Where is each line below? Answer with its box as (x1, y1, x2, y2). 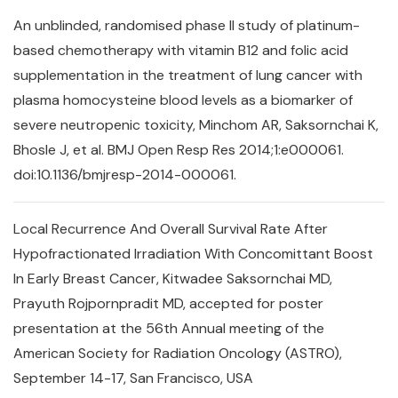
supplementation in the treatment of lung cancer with (13, 66, 362, 84)
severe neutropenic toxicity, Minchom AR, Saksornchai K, (13, 115, 378, 134)
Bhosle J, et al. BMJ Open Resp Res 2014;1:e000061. (13, 140, 344, 159)
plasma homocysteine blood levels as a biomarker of (13, 91, 353, 109)
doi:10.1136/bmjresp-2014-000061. (13, 165, 254, 184)
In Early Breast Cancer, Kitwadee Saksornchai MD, (13, 269, 332, 288)
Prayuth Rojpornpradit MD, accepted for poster (13, 294, 323, 313)
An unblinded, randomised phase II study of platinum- (13, 16, 360, 35)
